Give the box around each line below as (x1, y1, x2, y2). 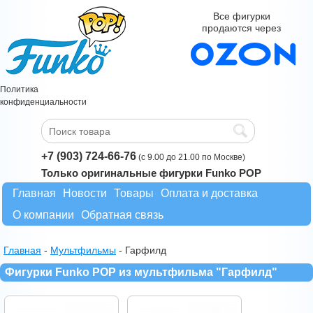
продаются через (202, 22, 281, 34)
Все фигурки (212, 10, 270, 22)
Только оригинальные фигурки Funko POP (41, 167, 261, 179)
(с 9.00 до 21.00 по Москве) (136, 152, 245, 162)
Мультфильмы (50, 245, 116, 256)
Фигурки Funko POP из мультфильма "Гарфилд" (5, 266, 277, 278)
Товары (114, 187, 154, 199)
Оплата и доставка (161, 187, 258, 199)
